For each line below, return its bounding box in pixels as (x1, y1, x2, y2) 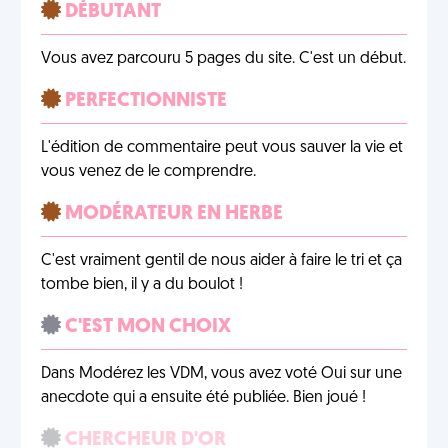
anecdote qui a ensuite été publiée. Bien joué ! (41, 390, 366, 406)
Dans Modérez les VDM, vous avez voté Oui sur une (41, 366, 402, 382)
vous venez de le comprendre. (41, 164, 256, 180)
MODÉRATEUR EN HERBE (61, 204, 283, 224)
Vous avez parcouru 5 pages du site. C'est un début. (41, 51, 406, 67)
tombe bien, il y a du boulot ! (41, 277, 243, 293)
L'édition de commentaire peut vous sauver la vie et (41, 140, 403, 156)
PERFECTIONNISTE (61, 91, 227, 111)
